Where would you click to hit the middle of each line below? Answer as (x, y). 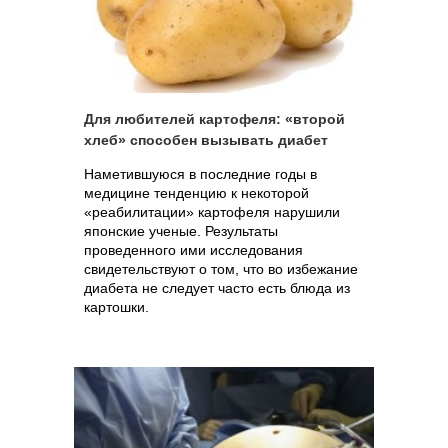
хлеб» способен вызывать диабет (206, 140)
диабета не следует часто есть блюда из (217, 288)
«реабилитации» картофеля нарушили (212, 212)
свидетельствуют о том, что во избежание (221, 269)
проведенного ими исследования (193, 250)
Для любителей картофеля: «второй (214, 119)
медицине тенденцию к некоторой (196, 193)
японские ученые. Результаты (181, 231)
